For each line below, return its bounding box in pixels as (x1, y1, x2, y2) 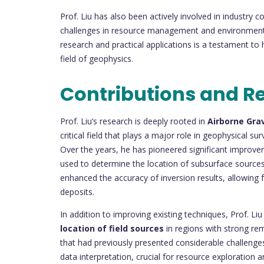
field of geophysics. (60, 52, 133, 64)
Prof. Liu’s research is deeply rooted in (60, 115, 207, 127)
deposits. (60, 186, 94, 197)
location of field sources (60, 222, 164, 234)
